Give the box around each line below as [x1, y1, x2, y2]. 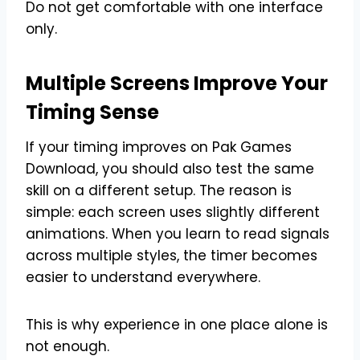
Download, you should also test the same [26, 158, 314, 178]
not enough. [26, 336, 109, 356]
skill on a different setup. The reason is [26, 180, 292, 200]
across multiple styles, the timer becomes [26, 245, 317, 265]
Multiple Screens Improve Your [26, 69, 328, 96]
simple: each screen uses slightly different [26, 202, 320, 222]
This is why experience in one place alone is [26, 314, 328, 334]
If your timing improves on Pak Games [26, 137, 292, 157]
